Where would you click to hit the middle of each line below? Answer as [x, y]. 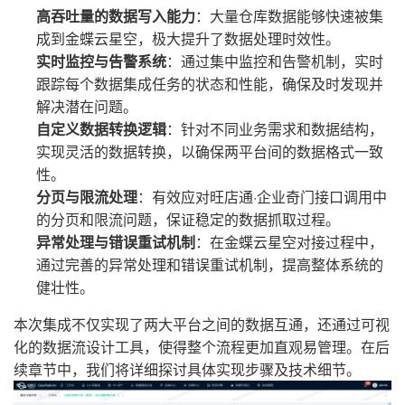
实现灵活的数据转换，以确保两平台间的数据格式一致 [210, 152]
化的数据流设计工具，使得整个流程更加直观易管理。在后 [202, 347]
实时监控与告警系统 [101, 61]
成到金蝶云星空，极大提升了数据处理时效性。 [188, 39]
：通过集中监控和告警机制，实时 [275, 61]
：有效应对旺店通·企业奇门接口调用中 [262, 197]
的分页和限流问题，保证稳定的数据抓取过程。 [188, 220]
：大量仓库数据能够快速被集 [289, 16]
